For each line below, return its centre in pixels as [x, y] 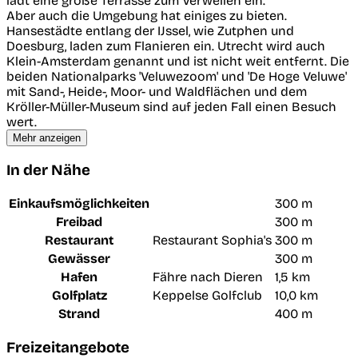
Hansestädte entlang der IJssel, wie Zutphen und [150, 30]
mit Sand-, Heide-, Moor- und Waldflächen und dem [157, 91]
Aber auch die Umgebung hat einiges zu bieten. [147, 15]
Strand [79, 314]
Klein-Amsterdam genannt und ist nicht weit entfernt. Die [178, 61]
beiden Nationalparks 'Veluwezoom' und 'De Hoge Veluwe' [177, 76]
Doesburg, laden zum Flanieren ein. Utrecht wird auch [166, 46]
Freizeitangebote [68, 347]
